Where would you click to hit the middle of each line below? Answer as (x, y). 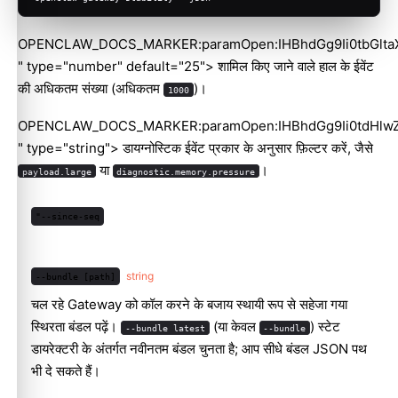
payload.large (56, 171)
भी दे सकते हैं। (66, 371)
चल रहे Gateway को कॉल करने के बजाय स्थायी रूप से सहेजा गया (189, 305)
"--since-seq (67, 216)
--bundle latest (165, 328)
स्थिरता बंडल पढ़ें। (76, 327)
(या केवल (234, 327)
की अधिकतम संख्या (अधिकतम (91, 88)
